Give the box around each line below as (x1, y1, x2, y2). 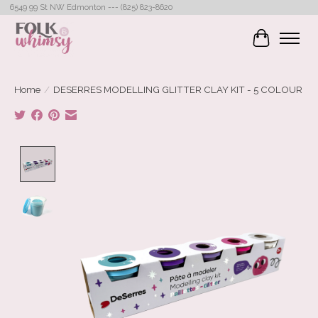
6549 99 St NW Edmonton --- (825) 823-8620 (9, 3, 172, 13)
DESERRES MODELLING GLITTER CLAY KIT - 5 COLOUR (53, 83, 302, 95)
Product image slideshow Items (61, 146, 227, 160)
